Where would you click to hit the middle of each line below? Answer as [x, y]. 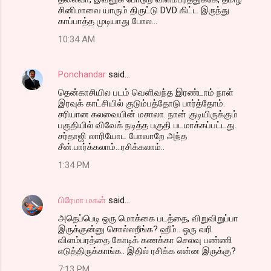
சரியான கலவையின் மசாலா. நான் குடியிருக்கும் [148, 115]
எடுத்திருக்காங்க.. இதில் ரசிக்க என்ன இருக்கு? [147, 251]
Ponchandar [82, 75]
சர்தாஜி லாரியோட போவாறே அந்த [122, 136]
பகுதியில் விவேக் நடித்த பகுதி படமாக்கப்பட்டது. [147, 126]
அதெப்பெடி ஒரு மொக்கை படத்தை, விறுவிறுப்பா [148, 219]
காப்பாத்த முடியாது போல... [108, 21]
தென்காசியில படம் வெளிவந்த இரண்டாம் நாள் [146, 93]
